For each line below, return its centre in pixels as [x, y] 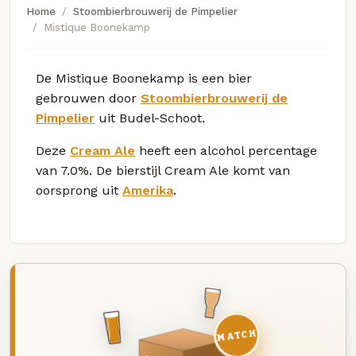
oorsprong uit [79, 190]
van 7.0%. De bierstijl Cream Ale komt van [163, 170]
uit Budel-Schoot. [150, 118]
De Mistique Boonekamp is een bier [144, 78]
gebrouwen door [88, 98]
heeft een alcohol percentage [226, 150]
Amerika [148, 190]
